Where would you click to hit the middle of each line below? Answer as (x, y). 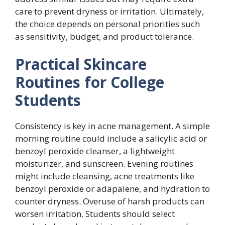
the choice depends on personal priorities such (107, 24)
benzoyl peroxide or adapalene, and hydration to (113, 189)
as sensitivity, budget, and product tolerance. (104, 36)
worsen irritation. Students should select (95, 214)
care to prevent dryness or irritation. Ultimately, (109, 11)
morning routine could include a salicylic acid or (111, 139)
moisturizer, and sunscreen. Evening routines (104, 164)
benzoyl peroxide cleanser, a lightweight (95, 151)
